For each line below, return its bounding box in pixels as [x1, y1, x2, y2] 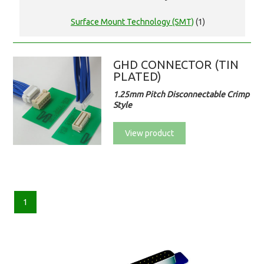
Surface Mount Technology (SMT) [71, 17, 194, 27]
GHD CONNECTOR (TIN [113, 58, 239, 72]
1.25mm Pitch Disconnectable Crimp [113, 90, 250, 100]
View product [125, 128, 174, 138]
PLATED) [113, 70, 162, 84]
